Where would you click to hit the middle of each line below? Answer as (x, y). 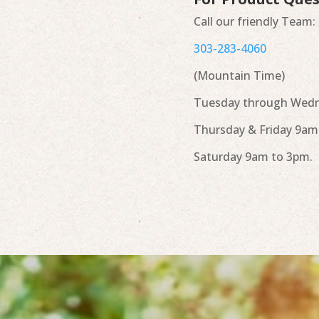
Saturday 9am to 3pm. (253, 157)
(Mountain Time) (239, 76)
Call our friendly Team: (255, 22)
